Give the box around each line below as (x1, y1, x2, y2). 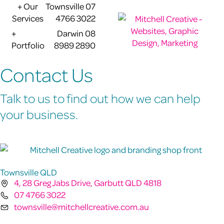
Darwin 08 (56, 27, 95, 38)
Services (12, 12, 44, 23)
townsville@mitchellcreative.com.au (13, 200, 149, 212)
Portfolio (11, 39, 45, 50)
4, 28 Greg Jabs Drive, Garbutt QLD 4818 (13, 176, 161, 188)
